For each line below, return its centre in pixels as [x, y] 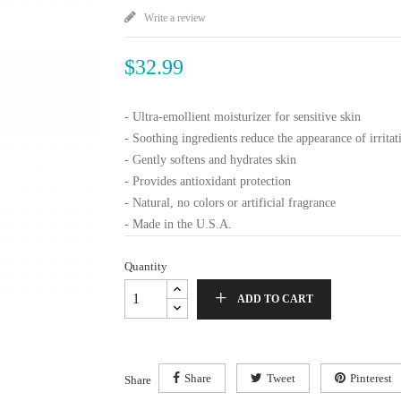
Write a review [174, 18]
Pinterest [371, 378]
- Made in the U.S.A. [178, 224]
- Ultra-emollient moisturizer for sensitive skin [243, 117]
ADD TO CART [275, 299]
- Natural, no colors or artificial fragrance [230, 203]
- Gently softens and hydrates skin [210, 160]
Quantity [146, 266]
